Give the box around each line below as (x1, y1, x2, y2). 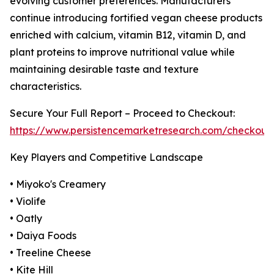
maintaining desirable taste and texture (10, 63, 199, 76)
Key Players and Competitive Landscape (10, 151, 203, 164)
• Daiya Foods (10, 229, 76, 242)
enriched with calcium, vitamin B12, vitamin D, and (10, 29, 246, 42)
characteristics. (10, 80, 81, 93)
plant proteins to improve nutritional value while (10, 46, 235, 59)
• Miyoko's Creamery (10, 178, 106, 191)
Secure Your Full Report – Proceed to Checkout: (10, 107, 235, 120)
